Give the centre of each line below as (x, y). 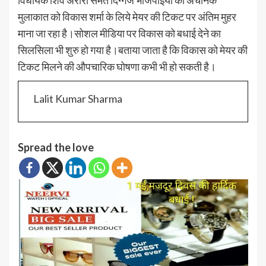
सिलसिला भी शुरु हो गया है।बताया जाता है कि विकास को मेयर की (133, 50)
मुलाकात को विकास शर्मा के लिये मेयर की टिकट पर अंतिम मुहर (127, 16)
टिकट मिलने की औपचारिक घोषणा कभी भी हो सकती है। (117, 66)
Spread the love (56, 147)
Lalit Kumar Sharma (78, 98)
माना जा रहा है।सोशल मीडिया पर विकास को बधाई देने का (119, 33)
